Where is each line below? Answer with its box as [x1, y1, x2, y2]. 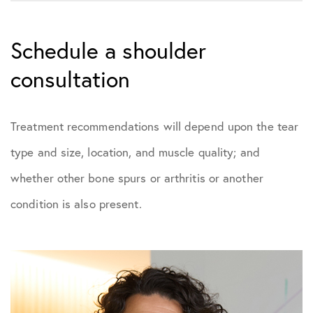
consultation [10, 64, 130, 94]
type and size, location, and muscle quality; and [10, 144, 260, 161]
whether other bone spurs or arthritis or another [10, 170, 263, 187]
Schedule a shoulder [10, 36, 206, 66]
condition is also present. [10, 196, 142, 212]
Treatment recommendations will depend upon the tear [10, 118, 299, 135]
